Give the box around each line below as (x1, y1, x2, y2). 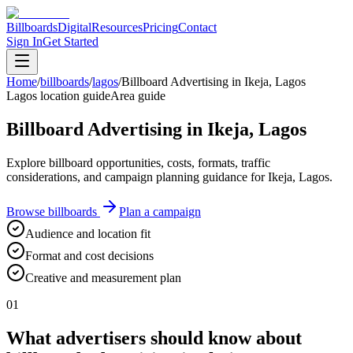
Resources (91, 20, 143, 34)
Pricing (143, 20, 178, 34)
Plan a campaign (119, 204, 201, 218)
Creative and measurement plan (25, 270, 181, 284)
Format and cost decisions (25, 248, 154, 262)
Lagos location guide (6, 89, 110, 102)
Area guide (110, 89, 165, 102)
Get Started (43, 35, 98, 48)
